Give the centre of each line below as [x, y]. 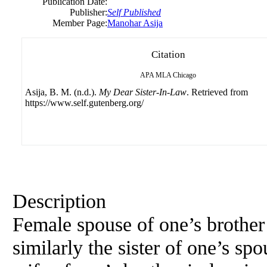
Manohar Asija [135, 23]
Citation [168, 55]
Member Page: [80, 23]
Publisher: [89, 12]
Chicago [184, 75]
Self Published [134, 12]
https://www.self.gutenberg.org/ [84, 103]
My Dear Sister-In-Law [143, 92]
